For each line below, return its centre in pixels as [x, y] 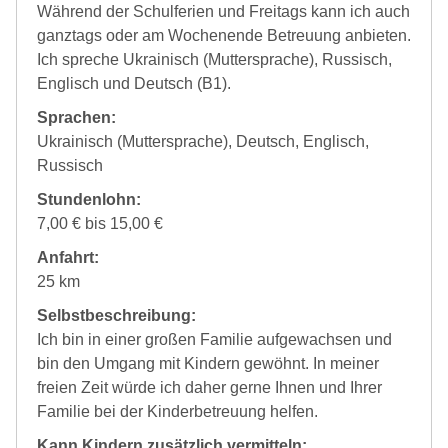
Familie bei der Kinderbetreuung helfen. [177, 411]
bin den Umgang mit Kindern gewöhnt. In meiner [208, 363]
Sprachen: [76, 117]
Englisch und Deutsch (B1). [134, 83]
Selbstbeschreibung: [116, 315]
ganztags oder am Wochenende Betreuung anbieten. [224, 35]
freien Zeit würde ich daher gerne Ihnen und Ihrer [209, 387]
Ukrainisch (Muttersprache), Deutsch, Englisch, [203, 141]
